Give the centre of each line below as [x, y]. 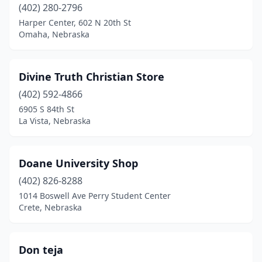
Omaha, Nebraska [54, 34]
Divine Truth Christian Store [92, 77]
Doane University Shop [78, 163]
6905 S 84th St [46, 109]
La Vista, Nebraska [55, 121]
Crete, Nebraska [50, 207]
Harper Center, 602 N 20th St [75, 23]
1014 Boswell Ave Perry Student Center [95, 196]
